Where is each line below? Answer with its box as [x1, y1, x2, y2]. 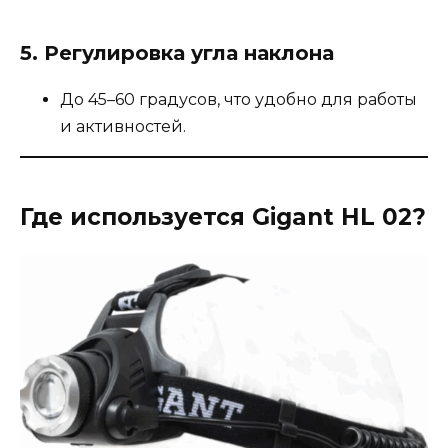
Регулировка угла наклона [44, 41, 334, 66]
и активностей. [60, 117, 186, 137]
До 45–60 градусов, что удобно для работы [60, 90, 417, 110]
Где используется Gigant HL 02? [20, 203, 426, 232]
